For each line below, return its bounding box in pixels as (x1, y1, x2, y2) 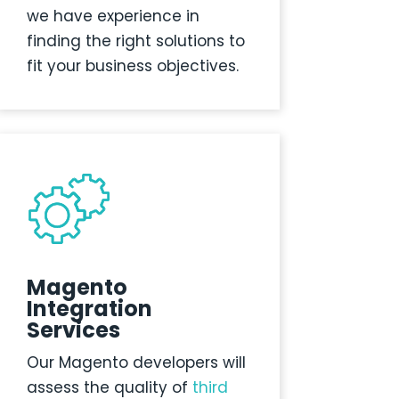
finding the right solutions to (26, 30, 245, 53)
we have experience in (26, 5, 199, 28)
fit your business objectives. (26, 55, 239, 77)
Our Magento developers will (26, 352, 246, 374)
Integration (26, 294, 152, 324)
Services (26, 315, 120, 346)
